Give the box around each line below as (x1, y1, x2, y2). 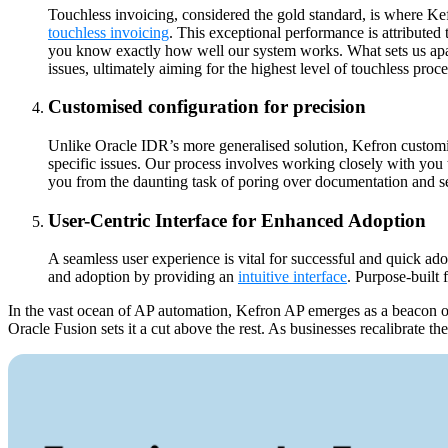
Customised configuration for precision (48, 96, 366, 118)
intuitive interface (238, 268, 347, 286)
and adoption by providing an (48, 268, 238, 286)
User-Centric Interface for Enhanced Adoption (48, 209, 426, 231)
